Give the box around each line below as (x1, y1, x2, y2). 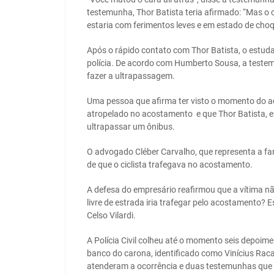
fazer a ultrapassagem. (87, 71, 175, 81)
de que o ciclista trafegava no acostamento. (87, 160, 253, 170)
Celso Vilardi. (87, 210, 136, 221)
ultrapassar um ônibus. (87, 122, 175, 132)
